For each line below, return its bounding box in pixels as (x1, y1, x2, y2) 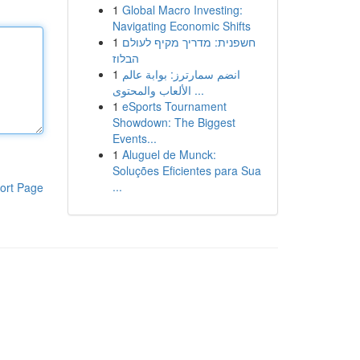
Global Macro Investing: (121, 2, 243, 18)
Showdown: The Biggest (112, 114, 235, 130)
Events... (112, 130, 157, 146)
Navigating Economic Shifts (112, 18, 251, 34)
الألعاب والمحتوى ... (190, 82, 204, 98)
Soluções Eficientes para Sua (112, 162, 261, 178)
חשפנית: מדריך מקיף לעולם (121, 34, 256, 50)
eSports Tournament (121, 98, 227, 114)
